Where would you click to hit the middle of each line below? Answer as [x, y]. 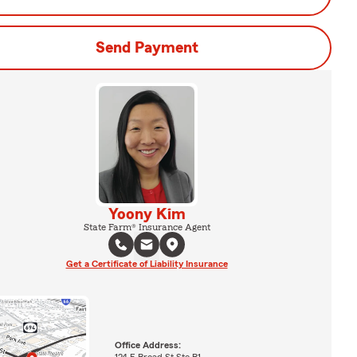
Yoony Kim [147, 214]
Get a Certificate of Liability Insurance [147, 263]
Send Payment [147, 48]
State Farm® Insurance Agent [147, 227]
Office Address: [147, 345]
